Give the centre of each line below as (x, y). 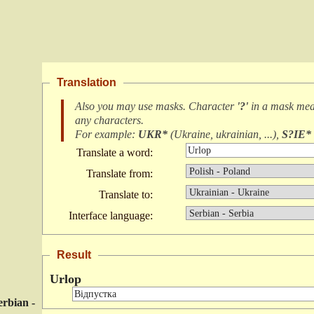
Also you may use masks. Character (156, 106)
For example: (107, 134)
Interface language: (111, 216)
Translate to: (126, 194)
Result (74, 255)
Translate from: (120, 173)
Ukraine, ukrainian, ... (223, 134)
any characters (108, 120)
